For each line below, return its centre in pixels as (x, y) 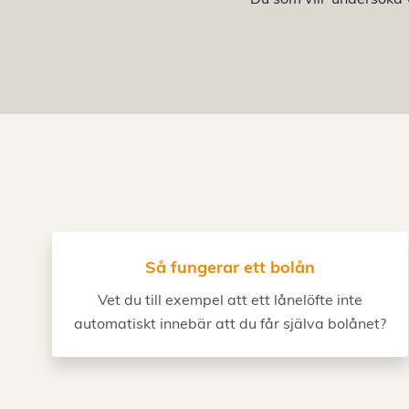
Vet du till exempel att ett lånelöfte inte (230, 299)
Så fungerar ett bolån (230, 267)
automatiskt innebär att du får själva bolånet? (230, 323)
